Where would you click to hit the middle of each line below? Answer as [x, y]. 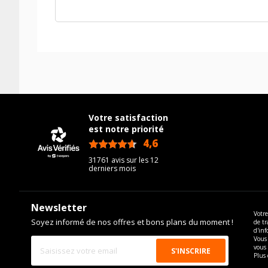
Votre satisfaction [129, 118]
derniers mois [112, 168]
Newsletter [59, 208]
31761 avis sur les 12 [124, 160]
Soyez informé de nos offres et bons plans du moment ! [132, 222]
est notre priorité [127, 129]
